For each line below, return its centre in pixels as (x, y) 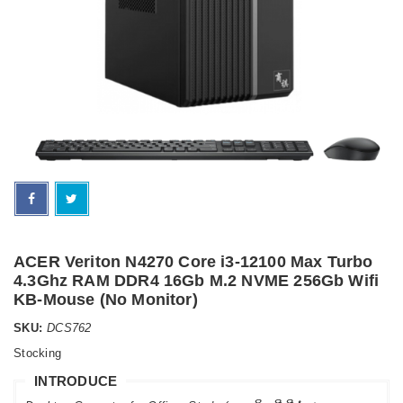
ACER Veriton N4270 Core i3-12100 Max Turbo (193, 261)
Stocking (37, 353)
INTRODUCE (76, 381)
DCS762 (69, 327)
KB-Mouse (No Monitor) (106, 299)
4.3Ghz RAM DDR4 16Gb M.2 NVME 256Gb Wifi (197, 280)
